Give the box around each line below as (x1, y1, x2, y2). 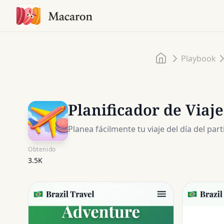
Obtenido (28, 144, 56, 153)
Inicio (168, 52, 189, 63)
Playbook (181, 52, 216, 64)
